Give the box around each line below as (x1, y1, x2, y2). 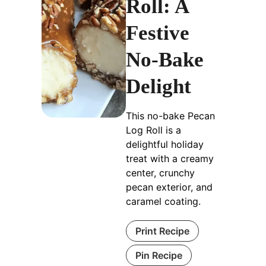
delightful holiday (126, 138, 204, 150)
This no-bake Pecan (126, 110, 215, 122)
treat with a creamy (126, 153, 214, 164)
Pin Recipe (135, 249, 182, 261)
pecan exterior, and (126, 181, 213, 193)
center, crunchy (126, 167, 195, 179)
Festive (126, 21, 189, 45)
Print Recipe (135, 225, 189, 237)
